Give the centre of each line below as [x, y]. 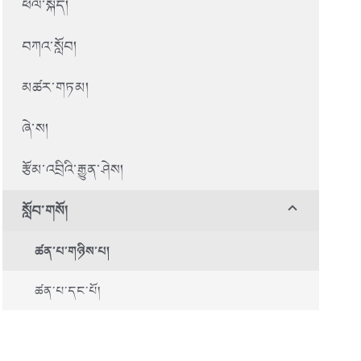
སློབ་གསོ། [45, 210]
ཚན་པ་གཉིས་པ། [72, 251]
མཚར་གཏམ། [55, 87]
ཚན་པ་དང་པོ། [67, 290]
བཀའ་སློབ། [49, 46]
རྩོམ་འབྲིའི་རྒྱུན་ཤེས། [73, 169]
